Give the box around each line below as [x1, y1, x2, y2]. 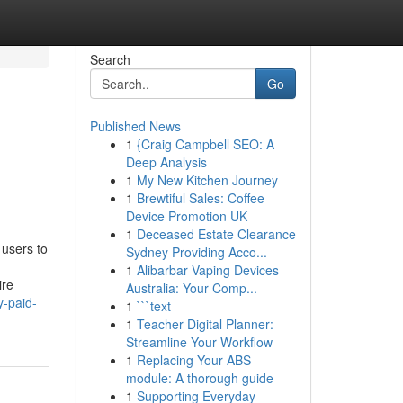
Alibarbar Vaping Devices [136, 261, 279, 279]
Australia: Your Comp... [125, 279, 257, 297]
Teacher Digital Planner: [136, 315, 273, 333]
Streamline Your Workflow [125, 333, 273, 351]
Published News [89, 117, 181, 135]
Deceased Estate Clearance [136, 225, 296, 243]
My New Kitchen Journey [136, 171, 278, 189]
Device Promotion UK [125, 207, 247, 225]
